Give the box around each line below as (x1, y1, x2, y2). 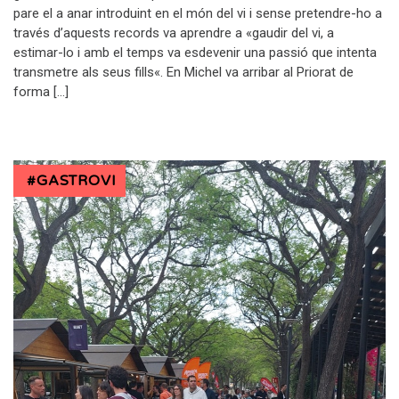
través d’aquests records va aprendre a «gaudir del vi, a (13, 24, 334, 41)
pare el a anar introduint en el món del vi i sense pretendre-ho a (13, 4, 382, 21)
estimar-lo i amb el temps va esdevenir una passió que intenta (13, 44, 377, 61)
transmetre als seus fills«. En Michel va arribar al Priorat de (13, 63, 354, 80)
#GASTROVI (27, 171, 117, 190)
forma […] (13, 83, 69, 100)
